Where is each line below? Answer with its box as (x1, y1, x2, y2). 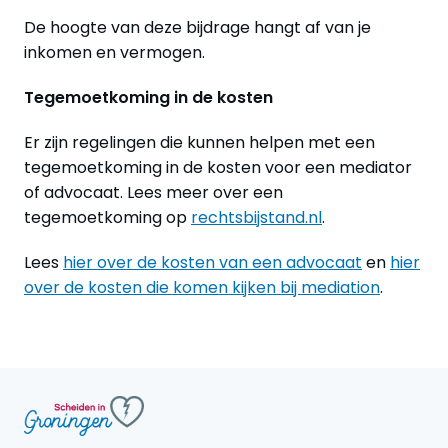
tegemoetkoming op (24, 205, 191, 229)
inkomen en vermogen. (24, 40, 205, 64)
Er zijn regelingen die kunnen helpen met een (24, 130, 375, 154)
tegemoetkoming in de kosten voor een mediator (24, 155, 412, 179)
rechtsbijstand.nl (191, 205, 322, 229)
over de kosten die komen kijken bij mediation (24, 275, 380, 299)
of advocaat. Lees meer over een (24, 180, 283, 204)
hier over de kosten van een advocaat (63, 250, 362, 274)
